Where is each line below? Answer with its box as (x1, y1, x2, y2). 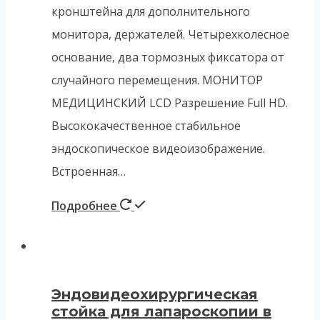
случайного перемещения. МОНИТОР (51, 71, 263, 88)
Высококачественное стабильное (51, 117, 241, 134)
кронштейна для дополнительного (51, 3, 250, 19)
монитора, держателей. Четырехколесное (51, 26, 289, 42)
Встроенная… (51, 163, 126, 179)
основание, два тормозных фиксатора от (51, 49, 284, 65)
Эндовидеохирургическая (51, 286, 258, 304)
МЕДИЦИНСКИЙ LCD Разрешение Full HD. (51, 94, 288, 111)
